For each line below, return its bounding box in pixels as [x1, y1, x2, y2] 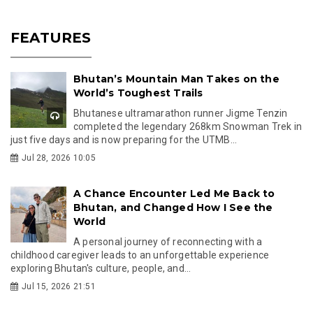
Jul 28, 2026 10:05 [22, 152, 96, 163]
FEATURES [10, 29, 92, 46]
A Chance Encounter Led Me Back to [73, 187, 275, 200]
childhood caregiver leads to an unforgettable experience [10, 249, 270, 261]
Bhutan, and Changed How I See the [73, 201, 273, 214]
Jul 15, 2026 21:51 [22, 281, 96, 291]
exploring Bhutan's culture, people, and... [10, 262, 191, 274]
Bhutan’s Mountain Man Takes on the [73, 72, 279, 85]
